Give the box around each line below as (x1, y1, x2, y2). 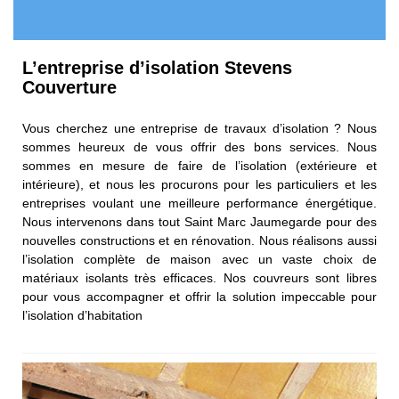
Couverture (22, 77, 117, 98)
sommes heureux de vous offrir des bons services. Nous (22, 140, 377, 155)
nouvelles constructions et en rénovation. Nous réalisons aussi (22, 233, 377, 248)
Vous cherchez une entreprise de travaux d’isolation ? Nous (22, 121, 377, 136)
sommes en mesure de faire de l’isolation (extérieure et (22, 159, 377, 174)
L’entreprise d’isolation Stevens (22, 58, 292, 78)
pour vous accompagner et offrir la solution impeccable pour (22, 289, 377, 305)
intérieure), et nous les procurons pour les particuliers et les (22, 177, 377, 192)
